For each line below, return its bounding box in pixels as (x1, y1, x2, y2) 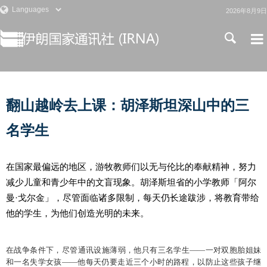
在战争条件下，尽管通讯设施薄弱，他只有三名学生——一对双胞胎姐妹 (6, 245, 261, 258)
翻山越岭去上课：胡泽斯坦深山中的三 (6, 97, 249, 114)
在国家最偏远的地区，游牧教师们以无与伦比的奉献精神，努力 (6, 162, 256, 172)
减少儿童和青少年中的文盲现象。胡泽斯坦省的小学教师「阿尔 (6, 178, 256, 188)
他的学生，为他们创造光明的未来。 (6, 209, 149, 219)
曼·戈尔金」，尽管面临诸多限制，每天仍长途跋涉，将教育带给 (6, 193, 259, 203)
